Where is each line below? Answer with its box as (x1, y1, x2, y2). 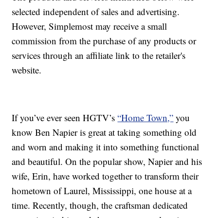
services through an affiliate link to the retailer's (12, 49, 186, 62)
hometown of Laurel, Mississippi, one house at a (12, 184, 192, 197)
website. (12, 64, 42, 76)
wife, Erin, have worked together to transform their (12, 170, 199, 182)
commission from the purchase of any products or (12, 35, 197, 47)
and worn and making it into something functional (12, 141, 200, 153)
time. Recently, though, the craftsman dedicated (12, 199, 188, 212)
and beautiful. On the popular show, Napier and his (12, 155, 202, 168)
